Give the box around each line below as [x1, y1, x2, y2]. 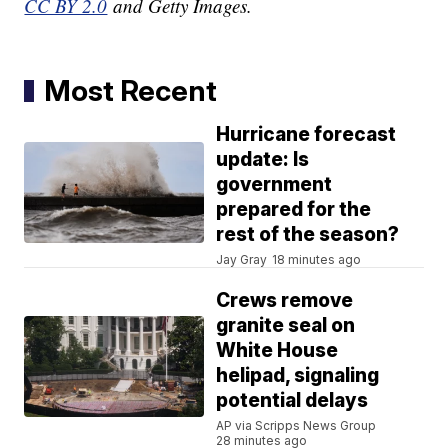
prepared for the [216, 198, 372, 222]
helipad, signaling [216, 364, 380, 388]
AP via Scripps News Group [216, 418, 377, 434]
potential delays [216, 389, 369, 413]
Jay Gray [216, 252, 268, 268]
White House [216, 339, 339, 363]
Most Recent [44, 73, 218, 109]
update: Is [216, 148, 310, 172]
